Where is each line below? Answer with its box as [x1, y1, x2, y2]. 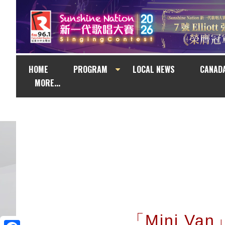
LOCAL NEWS [133, 63, 175, 75]
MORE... [29, 77, 66, 89]
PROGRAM [73, 63, 107, 75]
